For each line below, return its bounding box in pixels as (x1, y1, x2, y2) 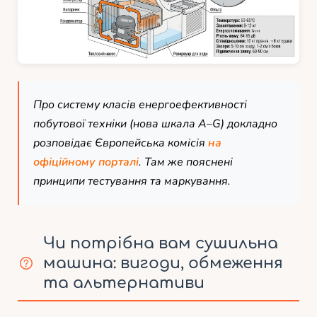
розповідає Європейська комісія (33, 134, 208, 151)
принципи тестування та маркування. (33, 173, 231, 189)
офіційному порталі (33, 154, 139, 170)
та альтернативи (43, 274, 204, 292)
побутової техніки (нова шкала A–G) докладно (33, 115, 277, 132)
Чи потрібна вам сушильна (43, 234, 278, 252)
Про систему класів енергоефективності (33, 96, 247, 113)
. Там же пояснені (139, 154, 233, 170)
